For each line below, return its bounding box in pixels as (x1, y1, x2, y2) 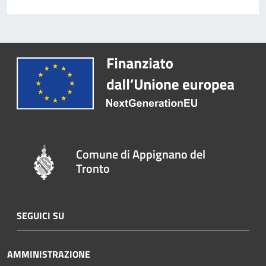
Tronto (76, 159, 110, 178)
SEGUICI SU (17, 208, 64, 223)
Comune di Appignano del (76, 144, 206, 163)
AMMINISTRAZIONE (7, 246, 90, 261)
